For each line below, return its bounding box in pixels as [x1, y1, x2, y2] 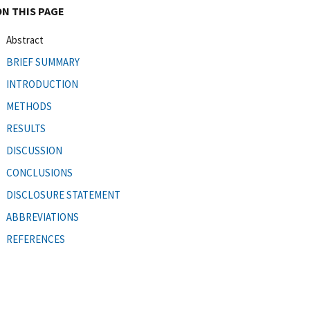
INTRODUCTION [6, 77, 78, 91]
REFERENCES [6, 232, 65, 246]
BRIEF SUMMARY [6, 55, 80, 69]
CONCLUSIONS [6, 165, 73, 179]
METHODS [6, 99, 52, 113]
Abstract [6, 33, 44, 46]
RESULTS [6, 121, 46, 135]
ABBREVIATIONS [6, 210, 79, 224]
